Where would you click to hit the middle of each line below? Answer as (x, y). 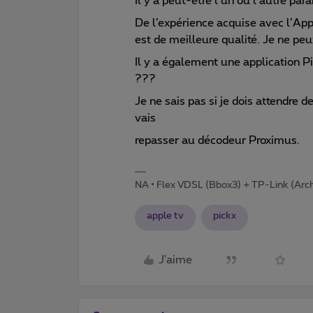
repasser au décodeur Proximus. (217, 140)
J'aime (175, 260)
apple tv (165, 216)
